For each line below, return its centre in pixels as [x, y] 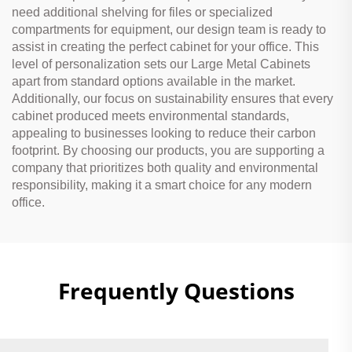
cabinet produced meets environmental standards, [150, 115]
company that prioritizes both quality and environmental [165, 167]
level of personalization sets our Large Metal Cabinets [161, 64]
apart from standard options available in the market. [154, 81]
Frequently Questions [176, 290]
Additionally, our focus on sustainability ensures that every [172, 98]
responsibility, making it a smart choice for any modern [162, 185]
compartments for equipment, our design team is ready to [169, 29]
